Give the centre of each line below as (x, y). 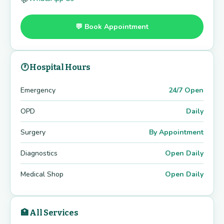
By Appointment (176, 132)
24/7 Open (186, 90)
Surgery (33, 132)
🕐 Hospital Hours (55, 67)
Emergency (38, 90)
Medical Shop (42, 174)
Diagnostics (39, 153)
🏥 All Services (49, 213)
